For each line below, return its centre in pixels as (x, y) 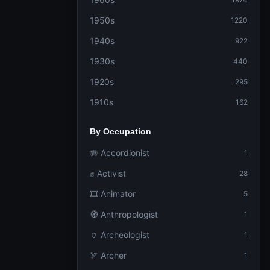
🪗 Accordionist (120, 153)
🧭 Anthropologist (124, 214)
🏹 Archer (108, 255)
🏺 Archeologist (120, 235)
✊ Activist (108, 173)
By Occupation (121, 131)
